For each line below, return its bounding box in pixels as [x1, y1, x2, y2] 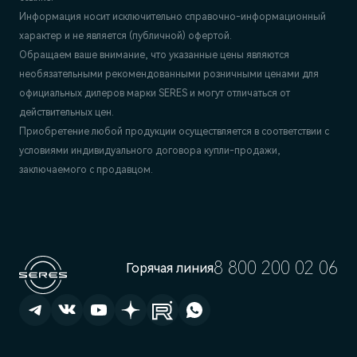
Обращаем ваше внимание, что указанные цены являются [19, 49, 289, 61]
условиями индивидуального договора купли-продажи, [19, 144, 280, 156]
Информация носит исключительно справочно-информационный [19, 10, 326, 22]
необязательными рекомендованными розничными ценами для [19, 68, 319, 80]
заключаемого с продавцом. [19, 163, 153, 175]
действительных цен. [19, 106, 114, 118]
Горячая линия [126, 260, 214, 276]
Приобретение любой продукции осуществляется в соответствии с [19, 125, 329, 137]
